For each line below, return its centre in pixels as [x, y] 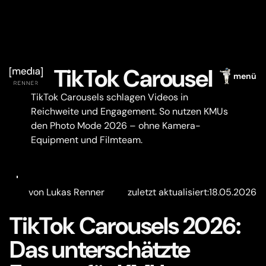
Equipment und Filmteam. [87, 140]
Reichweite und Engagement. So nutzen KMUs [129, 111]
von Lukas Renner [66, 192]
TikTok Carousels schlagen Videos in [110, 97]
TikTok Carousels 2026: [125, 226]
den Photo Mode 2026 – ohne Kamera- [116, 126]
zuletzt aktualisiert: [168, 192]
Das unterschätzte [100, 249]
